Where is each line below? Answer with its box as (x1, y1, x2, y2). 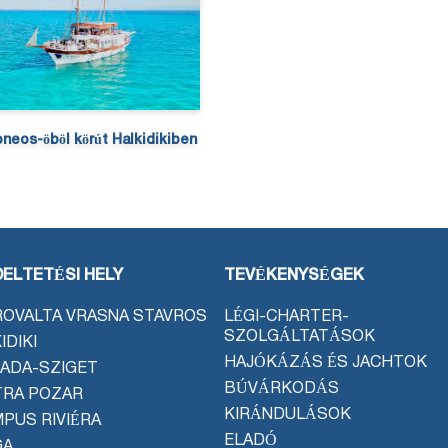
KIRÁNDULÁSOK (224, 407, 351, 422)
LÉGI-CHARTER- (224, 309, 349, 324)
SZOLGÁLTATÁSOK (224, 329, 375, 344)
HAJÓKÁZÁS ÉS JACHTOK (224, 355, 427, 370)
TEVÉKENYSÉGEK (224, 268, 364, 283)
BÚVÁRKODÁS (224, 381, 339, 396)
